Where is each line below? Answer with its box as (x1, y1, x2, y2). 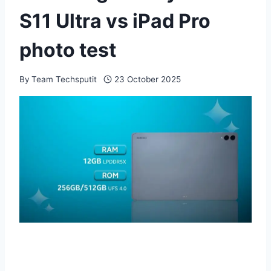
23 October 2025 (114, 74, 181, 84)
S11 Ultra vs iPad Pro (19, 8, 211, 33)
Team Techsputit (31, 74, 97, 84)
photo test (19, 38, 116, 62)
